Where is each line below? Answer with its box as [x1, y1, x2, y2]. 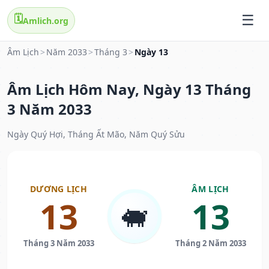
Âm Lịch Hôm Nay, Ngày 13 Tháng [7, 79, 251, 100]
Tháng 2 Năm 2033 [175, 238, 246, 249]
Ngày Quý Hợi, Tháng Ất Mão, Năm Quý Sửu [7, 128, 185, 141]
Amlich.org [23, 14, 68, 26]
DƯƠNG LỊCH [30, 183, 87, 195]
